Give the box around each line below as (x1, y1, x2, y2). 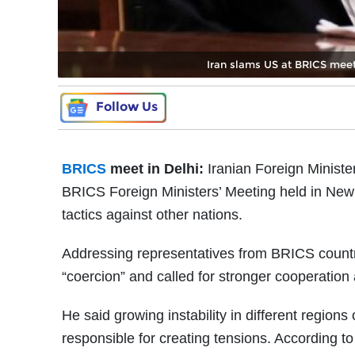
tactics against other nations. (62, 206, 242, 223)
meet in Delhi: (106, 160, 208, 177)
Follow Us (96, 98, 158, 114)
